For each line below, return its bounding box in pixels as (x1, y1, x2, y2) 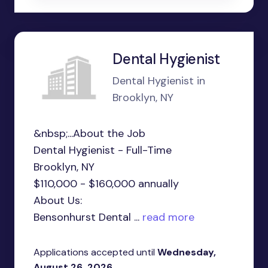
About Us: (33, 193, 82, 208)
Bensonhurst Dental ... (33, 210, 139, 225)
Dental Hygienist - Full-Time (33, 143, 172, 158)
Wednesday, (157, 246, 216, 259)
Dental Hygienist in (112, 74, 205, 89)
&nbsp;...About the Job (33, 126, 145, 141)
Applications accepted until (33, 246, 157, 259)
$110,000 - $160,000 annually (33, 176, 179, 191)
